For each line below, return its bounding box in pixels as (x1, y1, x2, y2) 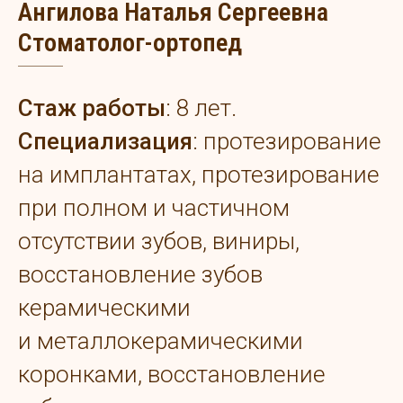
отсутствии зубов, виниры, (18, 228, 300, 255)
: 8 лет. (166, 94, 237, 122)
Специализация (18, 128, 193, 156)
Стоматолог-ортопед (18, 28, 242, 58)
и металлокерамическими (18, 327, 303, 355)
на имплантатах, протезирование (18, 161, 380, 189)
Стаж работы (18, 94, 166, 122)
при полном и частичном (18, 194, 290, 222)
